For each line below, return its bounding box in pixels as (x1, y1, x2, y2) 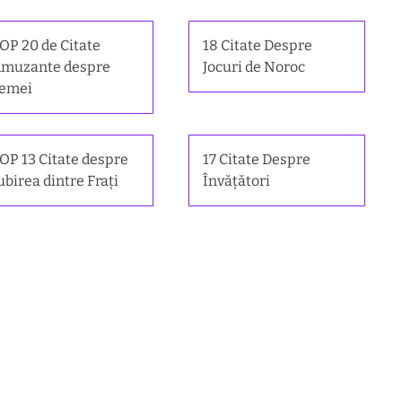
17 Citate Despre (202, 151, 310, 169)
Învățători (202, 172, 270, 190)
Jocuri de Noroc (202, 58, 305, 76)
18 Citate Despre (202, 37, 312, 55)
